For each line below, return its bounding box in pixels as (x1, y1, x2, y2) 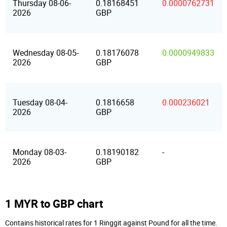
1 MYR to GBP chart (5, 196, 103, 211)
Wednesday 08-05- (13, 48, 79, 58)
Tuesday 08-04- (13, 98, 67, 107)
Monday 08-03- (13, 147, 66, 157)
